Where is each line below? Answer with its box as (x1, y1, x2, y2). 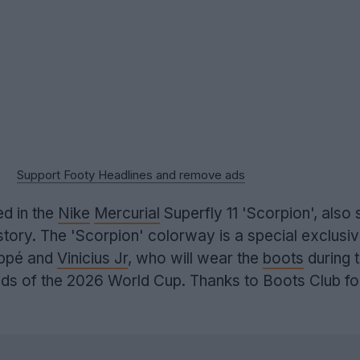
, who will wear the (128, 249, 263, 268)
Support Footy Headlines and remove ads (16, 167, 245, 182)
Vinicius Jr (57, 249, 128, 268)
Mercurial (94, 204, 160, 223)
